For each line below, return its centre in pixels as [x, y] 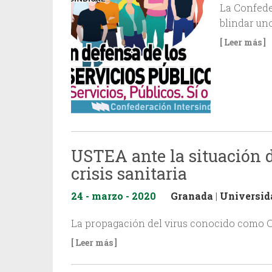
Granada [192, 195]
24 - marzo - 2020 [114, 195]
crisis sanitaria [129, 173]
